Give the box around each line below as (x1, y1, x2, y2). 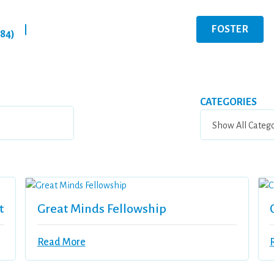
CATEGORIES (199, 97, 257, 108)
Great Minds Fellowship (37, 202, 166, 216)
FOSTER (212, 23, 249, 35)
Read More (37, 237, 86, 248)
